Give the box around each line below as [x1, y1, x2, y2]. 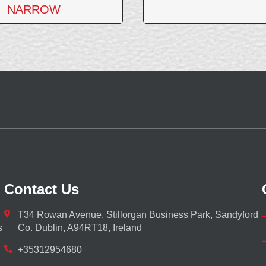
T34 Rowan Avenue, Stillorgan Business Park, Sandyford [17, 210, 258, 220]
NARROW [7, 3, 61, 17]
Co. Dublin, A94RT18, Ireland [17, 223, 142, 233]
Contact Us [4, 181, 80, 198]
